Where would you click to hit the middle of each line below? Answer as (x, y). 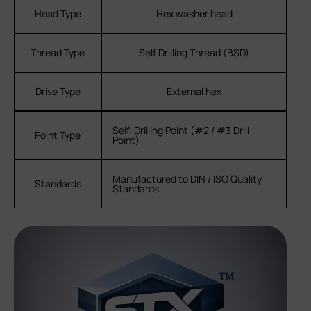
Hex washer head (194, 13)
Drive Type (58, 91)
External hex (194, 91)
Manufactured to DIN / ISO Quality (187, 178)
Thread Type (58, 52)
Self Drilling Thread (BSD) (194, 52)
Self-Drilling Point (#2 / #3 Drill (181, 130)
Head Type (58, 13)
